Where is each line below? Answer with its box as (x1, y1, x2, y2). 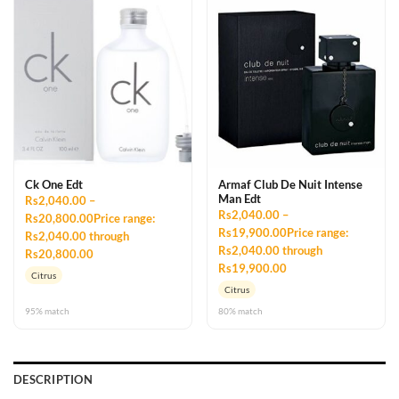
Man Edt (218, 191, 261, 206)
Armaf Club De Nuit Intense (218, 176, 362, 191)
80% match (218, 305, 263, 316)
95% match (25, 305, 69, 316)
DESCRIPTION (13, 371, 93, 387)
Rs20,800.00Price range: (25, 210, 155, 225)
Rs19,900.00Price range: (218, 224, 348, 240)
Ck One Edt (25, 176, 83, 191)
